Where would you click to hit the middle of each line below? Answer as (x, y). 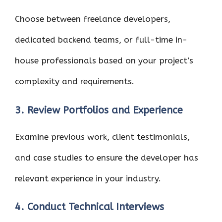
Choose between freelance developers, (93, 19)
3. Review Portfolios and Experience (99, 110)
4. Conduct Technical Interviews (89, 207)
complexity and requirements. (75, 81)
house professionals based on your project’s (104, 60)
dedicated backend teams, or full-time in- (101, 40)
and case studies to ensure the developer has (107, 157)
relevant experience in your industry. (88, 178)
